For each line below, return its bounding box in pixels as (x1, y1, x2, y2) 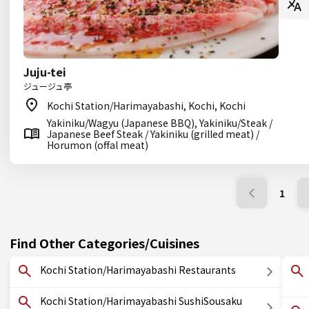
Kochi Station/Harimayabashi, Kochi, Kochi (47, 99, 246, 112)
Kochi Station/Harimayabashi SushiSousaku (40, 294, 242, 308)
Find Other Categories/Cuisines (10, 234, 199, 252)
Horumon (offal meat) (47, 138, 148, 152)
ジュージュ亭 (23, 80, 72, 92)
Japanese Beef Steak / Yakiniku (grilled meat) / (47, 127, 259, 141)
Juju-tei (23, 63, 66, 80)
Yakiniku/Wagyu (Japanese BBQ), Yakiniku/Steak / (47, 116, 272, 130)
